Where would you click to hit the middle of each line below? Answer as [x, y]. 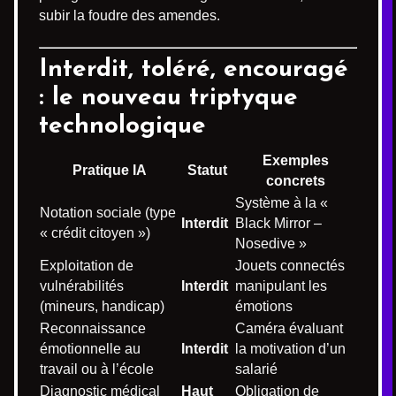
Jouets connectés [290, 265]
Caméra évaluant [289, 328]
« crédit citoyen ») [95, 232]
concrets [296, 180]
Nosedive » [271, 243]
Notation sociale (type [108, 212]
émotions [264, 306]
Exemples [296, 160]
